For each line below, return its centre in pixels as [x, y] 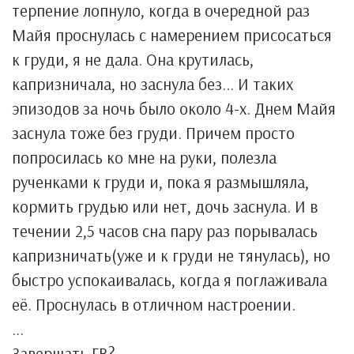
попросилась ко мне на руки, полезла [144, 157]
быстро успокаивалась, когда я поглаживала [169, 280]
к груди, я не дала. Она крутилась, [133, 59]
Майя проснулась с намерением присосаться [172, 35]
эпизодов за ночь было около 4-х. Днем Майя [174, 108]
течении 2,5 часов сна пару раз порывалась [165, 231]
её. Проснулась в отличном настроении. [154, 304]
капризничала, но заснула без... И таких [153, 84]
